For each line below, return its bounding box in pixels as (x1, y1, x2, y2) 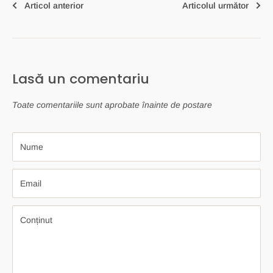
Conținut (20, 214, 52, 225)
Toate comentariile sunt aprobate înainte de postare (12, 99, 212, 110)
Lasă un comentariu (12, 69, 149, 88)
